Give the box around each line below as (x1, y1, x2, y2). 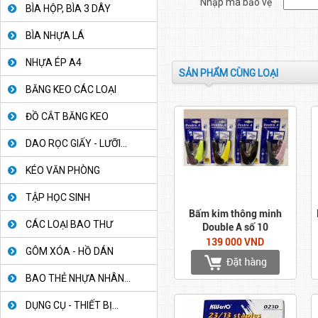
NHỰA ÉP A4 (26, 57, 82, 68)
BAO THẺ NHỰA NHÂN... (26, 273, 131, 284)
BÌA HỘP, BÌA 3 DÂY (26, 3, 111, 14)
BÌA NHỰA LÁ (26, 30, 84, 41)
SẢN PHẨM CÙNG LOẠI (179, 67, 278, 79)
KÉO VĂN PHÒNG (26, 165, 100, 176)
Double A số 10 (202, 221, 268, 233)
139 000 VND (206, 236, 265, 248)
